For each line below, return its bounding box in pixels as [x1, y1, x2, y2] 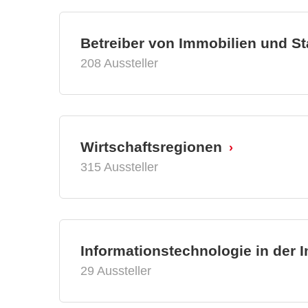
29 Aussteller [80, 263, 151, 278]
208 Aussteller [80, 56, 158, 70]
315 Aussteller [80, 159, 158, 174]
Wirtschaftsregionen [80, 138, 222, 155]
